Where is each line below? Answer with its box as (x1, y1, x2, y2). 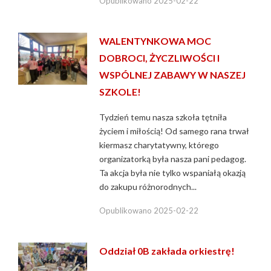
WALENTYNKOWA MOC (99, 34, 212, 47)
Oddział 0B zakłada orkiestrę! (99, 244, 235, 256)
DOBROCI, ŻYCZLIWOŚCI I (99, 51, 220, 64)
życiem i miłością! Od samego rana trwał (99, 125, 250, 136)
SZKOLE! (99, 85, 142, 97)
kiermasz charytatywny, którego (99, 139, 220, 150)
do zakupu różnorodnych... (99, 181, 197, 192)
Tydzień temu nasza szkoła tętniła (99, 111, 227, 122)
